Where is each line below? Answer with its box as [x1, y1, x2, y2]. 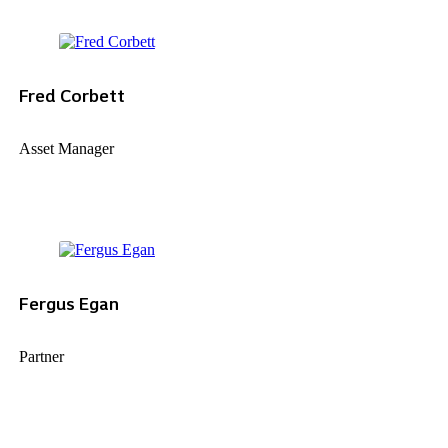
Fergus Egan [18, 293, 119, 315]
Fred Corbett [18, 84, 125, 106]
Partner [18, 348, 64, 366]
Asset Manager [18, 139, 114, 157]
